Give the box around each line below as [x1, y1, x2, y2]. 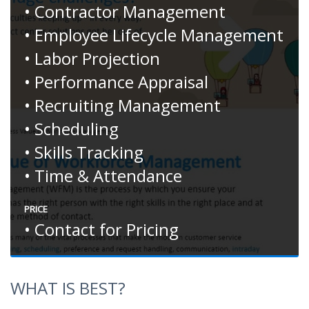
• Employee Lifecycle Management [24, 23, 283, 47]
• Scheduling [24, 117, 119, 141]
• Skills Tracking [24, 141, 143, 164]
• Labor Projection [24, 47, 160, 70]
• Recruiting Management [24, 94, 221, 117]
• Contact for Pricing [24, 218, 179, 241]
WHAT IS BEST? [10, 277, 126, 300]
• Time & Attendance [24, 164, 182, 188]
